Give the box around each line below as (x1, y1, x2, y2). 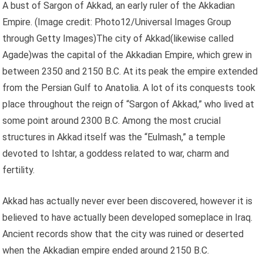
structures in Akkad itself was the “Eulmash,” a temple (2, 131, 226, 143)
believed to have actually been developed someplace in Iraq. (2, 211, 253, 223)
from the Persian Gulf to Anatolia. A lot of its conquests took (2, 82, 256, 93)
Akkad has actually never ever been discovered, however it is (2, 195, 253, 207)
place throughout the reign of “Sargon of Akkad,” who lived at (2, 98, 255, 110)
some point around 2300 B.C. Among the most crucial (2, 114, 221, 126)
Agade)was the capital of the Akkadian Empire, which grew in (2, 49, 252, 60)
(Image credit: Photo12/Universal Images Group (35, 16, 232, 28)
